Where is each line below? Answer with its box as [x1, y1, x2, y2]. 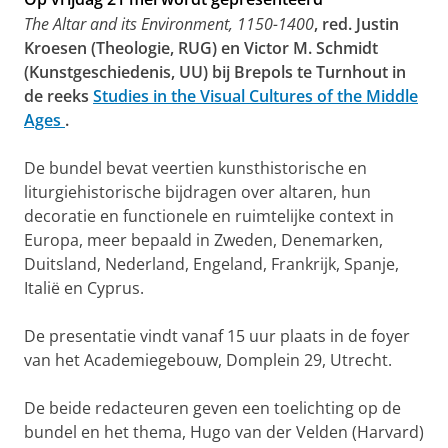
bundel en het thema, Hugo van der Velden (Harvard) [24, 421, 424, 443]
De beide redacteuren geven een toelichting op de [24, 397, 401, 419]
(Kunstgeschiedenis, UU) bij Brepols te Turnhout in [24, 61, 406, 83]
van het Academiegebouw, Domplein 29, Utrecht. [24, 349, 392, 371]
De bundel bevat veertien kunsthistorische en [24, 157, 367, 179]
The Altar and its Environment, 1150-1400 [24, 13, 314, 35]
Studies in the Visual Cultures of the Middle [93, 85, 418, 107]
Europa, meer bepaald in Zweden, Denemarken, [24, 229, 383, 251]
